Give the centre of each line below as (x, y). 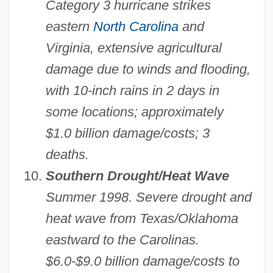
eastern (69, 27)
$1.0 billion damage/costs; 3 (127, 133)
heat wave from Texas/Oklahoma (142, 219)
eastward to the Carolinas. (122, 240)
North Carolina (136, 27)
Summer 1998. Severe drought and (148, 197)
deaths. (67, 155)
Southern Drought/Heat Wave (137, 176)
